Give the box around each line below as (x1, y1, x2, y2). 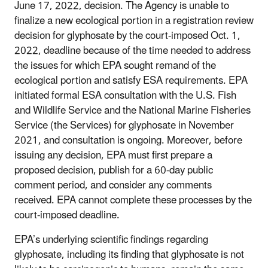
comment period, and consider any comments (14, 174, 212, 196)
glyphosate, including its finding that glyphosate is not (14, 243, 244, 266)
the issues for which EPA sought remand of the (14, 54, 216, 77)
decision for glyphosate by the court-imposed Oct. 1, (14, 25, 240, 47)
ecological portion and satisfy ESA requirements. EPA (14, 69, 248, 92)
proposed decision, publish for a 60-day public (14, 159, 213, 181)
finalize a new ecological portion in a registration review (14, 10, 254, 32)
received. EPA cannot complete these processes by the (14, 189, 252, 211)
